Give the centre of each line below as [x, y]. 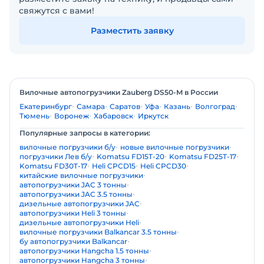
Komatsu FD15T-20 [131, 156]
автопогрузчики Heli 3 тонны [73, 213]
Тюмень [34, 116]
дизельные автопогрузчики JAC [80, 204]
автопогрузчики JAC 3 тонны [73, 185]
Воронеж [72, 116]
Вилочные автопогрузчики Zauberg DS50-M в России [119, 92]
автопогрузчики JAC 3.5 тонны [76, 194]
